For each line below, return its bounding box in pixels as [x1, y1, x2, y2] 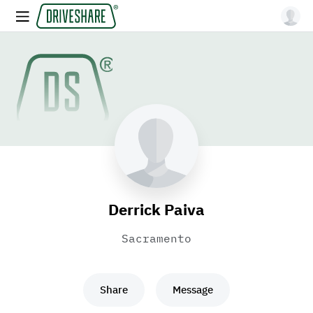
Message [173, 283, 213, 296]
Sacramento [122, 231, 191, 245]
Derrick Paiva [108, 199, 205, 219]
